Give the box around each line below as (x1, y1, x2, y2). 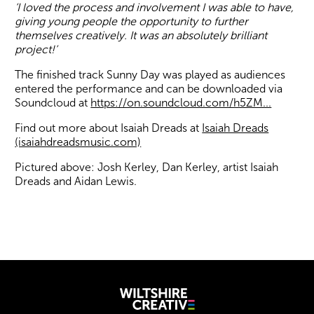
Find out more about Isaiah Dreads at (15, 121, 203, 135)
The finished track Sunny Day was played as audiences (15, 67, 286, 81)
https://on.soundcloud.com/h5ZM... (90, 95, 272, 109)
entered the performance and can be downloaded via (15, 81, 283, 95)
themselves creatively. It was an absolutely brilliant (15, 28, 268, 42)
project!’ (15, 42, 57, 56)
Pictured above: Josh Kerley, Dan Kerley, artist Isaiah (15, 160, 279, 174)
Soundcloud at (15, 95, 91, 109)
